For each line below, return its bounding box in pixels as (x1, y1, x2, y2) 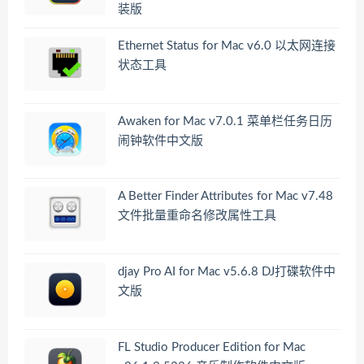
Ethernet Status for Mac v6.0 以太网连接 (118, 40, 336, 53)
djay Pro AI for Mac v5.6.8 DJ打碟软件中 (118, 266, 336, 279)
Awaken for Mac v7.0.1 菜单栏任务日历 (118, 115, 332, 128)
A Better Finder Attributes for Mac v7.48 (118, 190, 333, 203)
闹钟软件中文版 (118, 134, 203, 147)
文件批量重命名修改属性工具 (118, 210, 276, 223)
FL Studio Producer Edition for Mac (118, 340, 305, 353)
